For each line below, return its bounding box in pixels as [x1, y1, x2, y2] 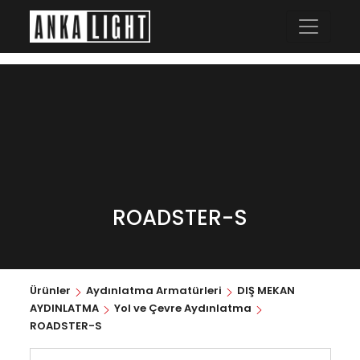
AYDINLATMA [29, 301, 99, 316]
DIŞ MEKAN [236, 283, 295, 298]
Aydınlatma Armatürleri [85, 283, 222, 298]
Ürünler [29, 283, 73, 298]
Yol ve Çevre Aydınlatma [113, 301, 252, 316]
